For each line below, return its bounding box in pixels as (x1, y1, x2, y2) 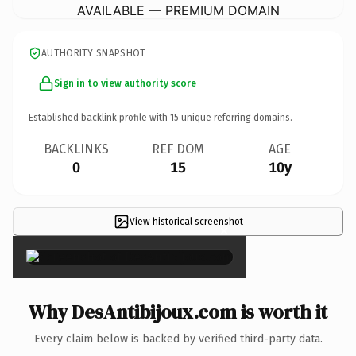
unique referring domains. (179, 111, 292, 123)
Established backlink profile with (29, 111, 170, 123)
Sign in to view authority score (54, 77, 196, 89)
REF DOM (152, 141, 204, 157)
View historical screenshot (129, 215, 243, 227)
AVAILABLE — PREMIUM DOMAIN (76, 2, 280, 18)
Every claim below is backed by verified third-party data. (33, 331, 323, 346)
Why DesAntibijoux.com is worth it (29, 298, 327, 325)
